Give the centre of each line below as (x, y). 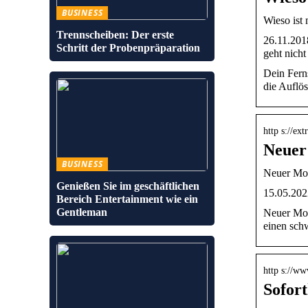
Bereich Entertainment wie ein (127, 199)
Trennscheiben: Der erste (115, 35)
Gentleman (82, 212)
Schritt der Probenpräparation (128, 48)
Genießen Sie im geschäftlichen (128, 186)
